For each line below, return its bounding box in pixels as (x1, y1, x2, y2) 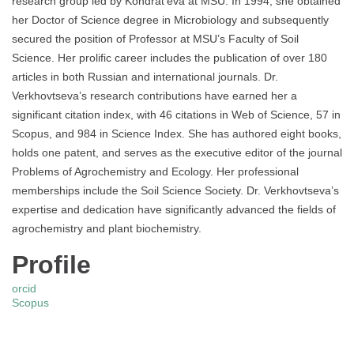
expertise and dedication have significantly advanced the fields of (12, 203, 336, 217)
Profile (12, 250, 91, 280)
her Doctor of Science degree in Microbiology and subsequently (12, 13, 329, 27)
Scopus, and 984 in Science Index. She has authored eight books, (12, 127, 341, 141)
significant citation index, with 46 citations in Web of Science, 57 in (12, 108, 341, 122)
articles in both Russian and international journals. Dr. (12, 70, 278, 84)
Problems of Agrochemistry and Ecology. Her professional (12, 165, 299, 179)
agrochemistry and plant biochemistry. (12, 222, 201, 235)
